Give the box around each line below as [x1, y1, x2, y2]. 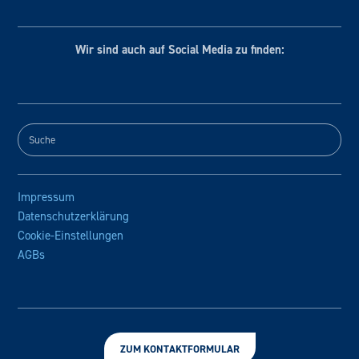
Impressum [18, 188, 75, 205]
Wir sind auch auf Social [75, 41, 202, 58]
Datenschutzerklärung [18, 208, 130, 224]
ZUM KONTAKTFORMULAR [119, 341, 240, 356]
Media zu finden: [201, 41, 284, 58]
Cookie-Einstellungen [18, 227, 124, 244]
